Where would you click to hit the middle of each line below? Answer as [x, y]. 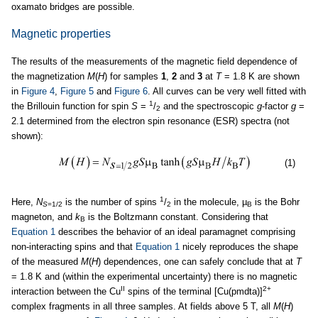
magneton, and [43, 216]
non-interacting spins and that [73, 246]
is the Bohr [276, 202]
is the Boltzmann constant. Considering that [177, 216]
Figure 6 [131, 91]
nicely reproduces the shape [239, 246]
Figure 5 [77, 91]
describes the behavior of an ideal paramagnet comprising [175, 231]
